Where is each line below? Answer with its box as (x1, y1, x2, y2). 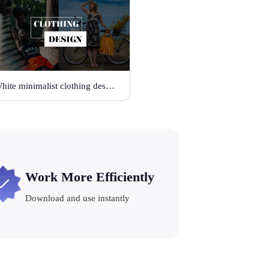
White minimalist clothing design (106, 81, 115, 91)
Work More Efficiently (25, 169, 154, 184)
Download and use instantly (25, 193, 130, 203)
